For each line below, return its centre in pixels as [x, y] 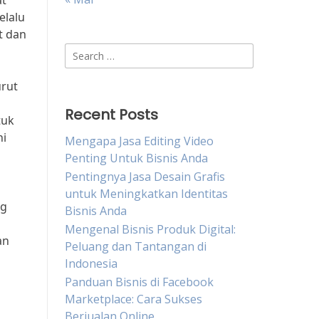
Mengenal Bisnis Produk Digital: [150, 229]
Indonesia [91, 263]
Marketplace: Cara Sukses [134, 299]
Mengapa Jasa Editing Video [139, 141]
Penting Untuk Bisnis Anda [136, 158]
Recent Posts [111, 115]
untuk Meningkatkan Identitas [146, 194]
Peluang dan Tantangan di [136, 246]
